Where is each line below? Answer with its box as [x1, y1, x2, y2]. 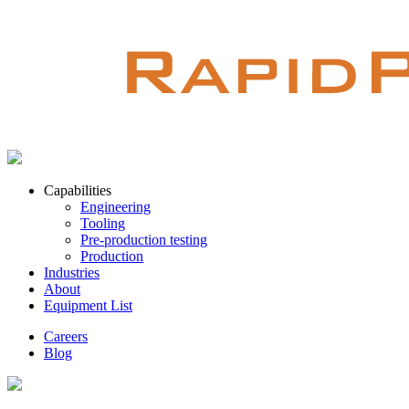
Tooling [80, 215, 125, 232]
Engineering [80, 199, 151, 215]
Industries [44, 265, 100, 281]
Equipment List [44, 298, 132, 314]
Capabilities [44, 183, 111, 199]
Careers [44, 329, 88, 345]
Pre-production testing [80, 232, 207, 248]
